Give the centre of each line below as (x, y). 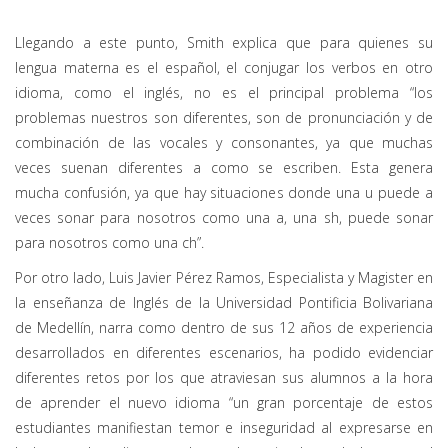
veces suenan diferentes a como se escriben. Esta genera (224, 167)
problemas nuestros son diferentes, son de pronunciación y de (224, 117)
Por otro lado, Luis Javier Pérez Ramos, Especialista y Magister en (224, 277)
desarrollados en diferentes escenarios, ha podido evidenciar (224, 352)
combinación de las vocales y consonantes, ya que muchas (224, 142)
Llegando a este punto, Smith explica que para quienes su (224, 42)
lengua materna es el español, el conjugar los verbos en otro (224, 67)
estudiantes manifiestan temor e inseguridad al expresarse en (224, 427)
